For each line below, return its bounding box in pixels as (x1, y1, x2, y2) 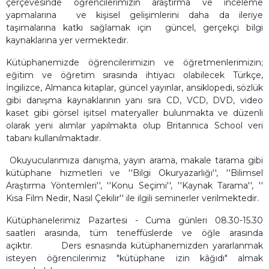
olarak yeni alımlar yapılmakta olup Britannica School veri (6, 119, 263, 131)
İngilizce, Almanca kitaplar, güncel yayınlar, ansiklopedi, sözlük (6, 82, 263, 93)
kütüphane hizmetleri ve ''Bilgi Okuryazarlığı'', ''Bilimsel (6, 167, 263, 178)
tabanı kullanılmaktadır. (6, 132, 101, 144)
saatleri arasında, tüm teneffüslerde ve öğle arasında (6, 227, 263, 238)
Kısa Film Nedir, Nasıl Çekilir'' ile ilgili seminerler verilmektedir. (6, 192, 259, 204)
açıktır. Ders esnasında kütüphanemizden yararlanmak (6, 240, 263, 251)
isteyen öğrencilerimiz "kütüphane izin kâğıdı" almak (6, 252, 263, 264)
